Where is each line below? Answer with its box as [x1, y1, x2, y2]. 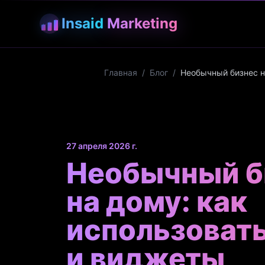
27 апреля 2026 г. [66, 141, 137, 151]
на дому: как [66, 184, 247, 219]
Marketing [107, 15, 177, 32]
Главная [104, 67, 137, 77]
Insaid [62, 15, 104, 32]
